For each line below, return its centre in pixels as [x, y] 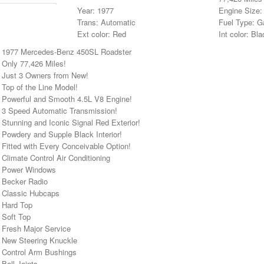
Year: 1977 [95, 10]
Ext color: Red [102, 34]
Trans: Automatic [106, 22]
